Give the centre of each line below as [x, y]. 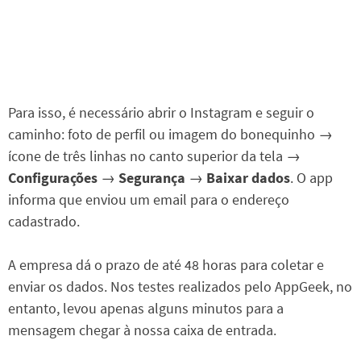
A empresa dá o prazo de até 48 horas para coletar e [166, 264]
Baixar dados [248, 177]
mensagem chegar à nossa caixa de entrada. [142, 330]
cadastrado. [44, 221]
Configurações [54, 177]
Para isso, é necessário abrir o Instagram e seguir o [161, 112]
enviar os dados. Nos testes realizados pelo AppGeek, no [180, 286]
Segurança [152, 177]
